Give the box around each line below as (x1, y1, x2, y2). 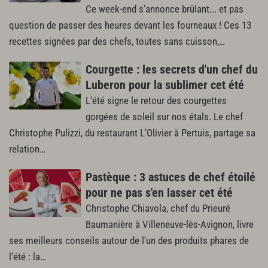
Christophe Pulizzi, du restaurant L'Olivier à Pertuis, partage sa (9, 127, 255, 139)
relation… (9, 143, 45, 155)
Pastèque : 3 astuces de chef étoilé (86, 169, 255, 184)
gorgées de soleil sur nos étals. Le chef (86, 111, 243, 123)
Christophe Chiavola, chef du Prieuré (86, 202, 230, 214)
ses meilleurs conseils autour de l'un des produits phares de (9, 234, 249, 246)
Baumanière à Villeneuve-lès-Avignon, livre (86, 218, 254, 230)
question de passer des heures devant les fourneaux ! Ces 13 (9, 19, 251, 31)
